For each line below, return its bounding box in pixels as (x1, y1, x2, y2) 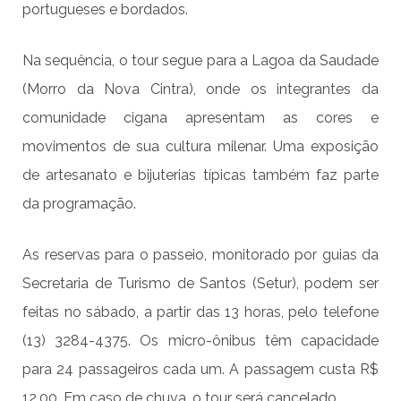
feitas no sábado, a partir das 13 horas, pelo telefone (22, 303, 379, 321)
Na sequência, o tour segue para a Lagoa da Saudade (22, 52, 379, 70)
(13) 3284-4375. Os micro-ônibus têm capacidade (22, 332, 379, 350)
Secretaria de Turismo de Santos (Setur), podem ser (22, 275, 379, 293)
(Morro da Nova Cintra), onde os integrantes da (22, 81, 379, 98)
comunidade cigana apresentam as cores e (22, 109, 379, 127)
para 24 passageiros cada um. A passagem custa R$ (22, 361, 379, 379)
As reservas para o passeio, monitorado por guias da (22, 246, 379, 264)
